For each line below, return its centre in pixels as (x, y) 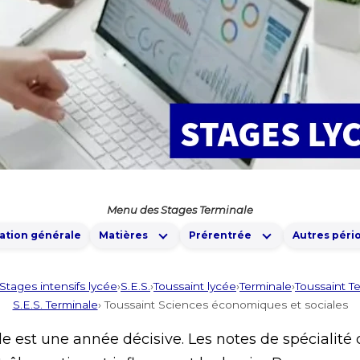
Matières (123, 235)
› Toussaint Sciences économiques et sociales (223, 305)
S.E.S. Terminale (55, 305)
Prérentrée (220, 235)
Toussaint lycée (195, 286)
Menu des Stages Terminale (180, 210)
